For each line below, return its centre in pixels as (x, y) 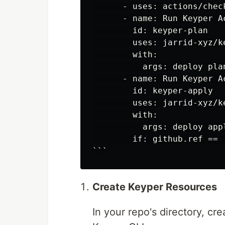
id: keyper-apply (153, 91)
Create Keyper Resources (155, 187)
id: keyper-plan (150, 31)
